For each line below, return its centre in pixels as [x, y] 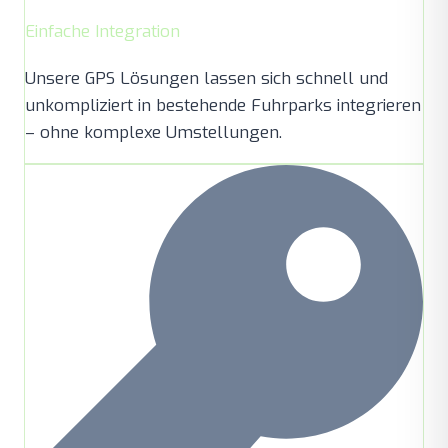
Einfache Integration [102, 31]
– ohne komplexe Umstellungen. [153, 132]
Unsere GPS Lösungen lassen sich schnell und [206, 78]
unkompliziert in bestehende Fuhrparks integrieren [223, 105]
